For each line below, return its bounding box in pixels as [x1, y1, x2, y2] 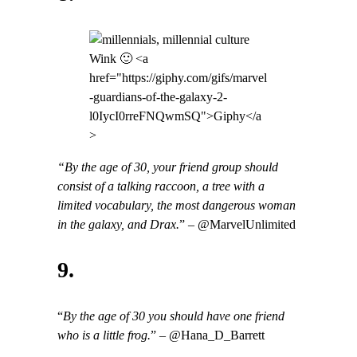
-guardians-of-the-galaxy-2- [89, 89, 227, 104]
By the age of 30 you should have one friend [63, 308, 284, 324]
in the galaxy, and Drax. [57, 217, 179, 232]
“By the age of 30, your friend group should [57, 159, 278, 175]
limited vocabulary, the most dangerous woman [57, 198, 296, 213]
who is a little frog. [57, 328, 151, 343]
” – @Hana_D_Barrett [151, 328, 265, 343]
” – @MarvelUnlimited [179, 217, 296, 232]
